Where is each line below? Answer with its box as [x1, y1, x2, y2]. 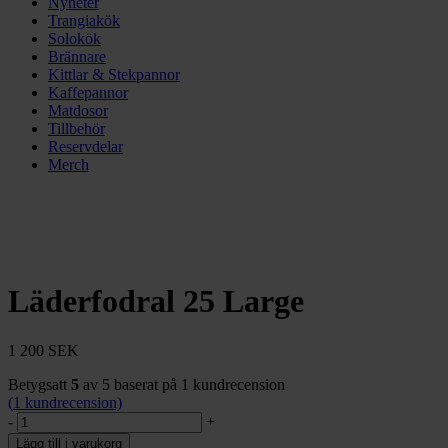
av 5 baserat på [79, 375, 181, 393]
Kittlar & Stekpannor [48, 66, 180, 83]
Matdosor [48, 102, 108, 119]
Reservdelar [48, 138, 123, 155]
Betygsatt [8, 375, 71, 393]
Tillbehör [48, 120, 105, 137]
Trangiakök [48, 12, 120, 29]
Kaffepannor [48, 84, 128, 101]
